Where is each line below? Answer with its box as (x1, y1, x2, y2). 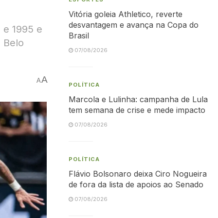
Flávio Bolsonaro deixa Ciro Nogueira (69, 169, 207, 179)
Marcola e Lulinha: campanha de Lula (69, 94, 208, 104)
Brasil (69, 31, 89, 40)
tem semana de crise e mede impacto (69, 105, 205, 115)
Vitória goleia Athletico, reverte (69, 9, 182, 19)
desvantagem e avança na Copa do (69, 20, 199, 30)
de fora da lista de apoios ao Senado (69, 180, 203, 189)
